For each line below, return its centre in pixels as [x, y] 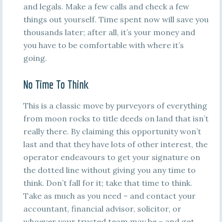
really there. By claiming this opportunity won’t [112, 131]
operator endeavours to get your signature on [111, 157]
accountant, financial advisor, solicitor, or [102, 209]
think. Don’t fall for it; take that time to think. [108, 183]
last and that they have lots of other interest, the [115, 144]
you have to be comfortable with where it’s [103, 45]
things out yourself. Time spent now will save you [116, 19]
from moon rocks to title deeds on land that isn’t [116, 118]
